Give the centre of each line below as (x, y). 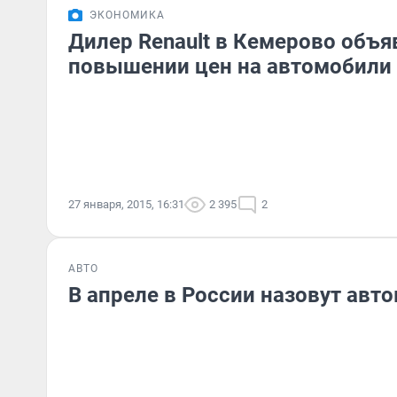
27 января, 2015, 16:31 (126, 204)
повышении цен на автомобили (230, 66)
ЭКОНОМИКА (127, 15)
